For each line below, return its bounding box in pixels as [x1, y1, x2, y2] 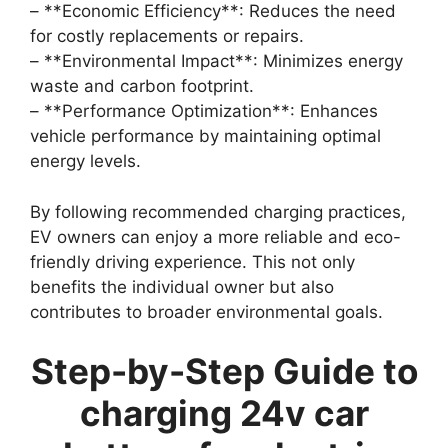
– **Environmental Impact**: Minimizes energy [30, 51, 403, 72]
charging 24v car [79, 392, 369, 435]
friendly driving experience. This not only [30, 251, 355, 272]
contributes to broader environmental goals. [30, 301, 383, 322]
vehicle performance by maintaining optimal [30, 126, 381, 147]
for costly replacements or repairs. [30, 26, 304, 47]
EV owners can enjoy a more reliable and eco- [30, 226, 401, 247]
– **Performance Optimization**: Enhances [30, 101, 378, 122]
